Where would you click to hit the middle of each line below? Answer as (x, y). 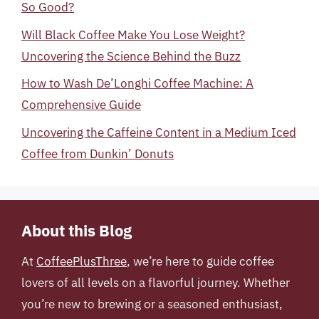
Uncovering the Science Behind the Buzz (131, 56)
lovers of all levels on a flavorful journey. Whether (156, 282)
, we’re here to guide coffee (200, 261)
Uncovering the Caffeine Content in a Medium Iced (159, 132)
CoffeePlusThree (82, 261)
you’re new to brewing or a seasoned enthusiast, (152, 304)
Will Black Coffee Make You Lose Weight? (133, 35)
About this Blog (77, 230)
